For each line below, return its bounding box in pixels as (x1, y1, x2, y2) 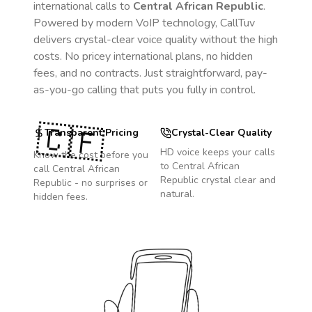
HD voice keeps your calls (160, 146, 275, 159)
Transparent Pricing (45, 126, 139, 139)
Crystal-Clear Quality (171, 126, 272, 139)
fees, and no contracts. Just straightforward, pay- (33, 65, 267, 81)
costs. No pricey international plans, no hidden (33, 49, 253, 64)
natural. (160, 187, 194, 201)
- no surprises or (72, 176, 148, 189)
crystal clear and (198, 173, 276, 187)
